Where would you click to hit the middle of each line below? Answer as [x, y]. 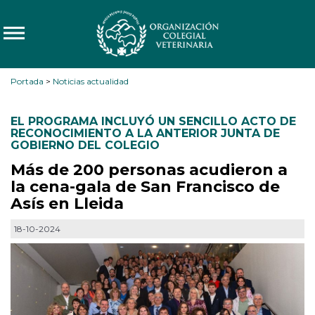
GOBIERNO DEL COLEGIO [85, 145]
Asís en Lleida [67, 204]
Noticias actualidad [91, 81]
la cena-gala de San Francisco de [145, 187]
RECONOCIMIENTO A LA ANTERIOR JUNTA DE [145, 133]
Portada [27, 81]
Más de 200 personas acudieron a [149, 170]
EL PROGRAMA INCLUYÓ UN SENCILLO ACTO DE [153, 121]
